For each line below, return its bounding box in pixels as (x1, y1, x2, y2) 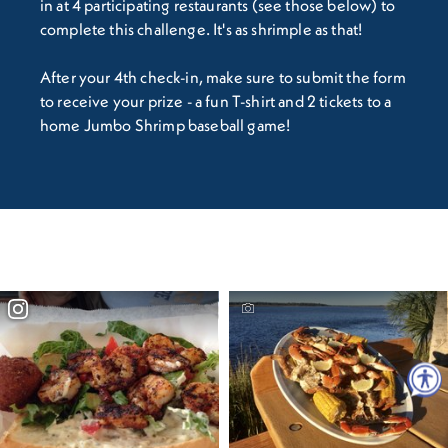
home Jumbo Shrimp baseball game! (40, 114, 291, 135)
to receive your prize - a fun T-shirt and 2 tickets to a (40, 90, 392, 111)
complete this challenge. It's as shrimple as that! (40, 18, 363, 39)
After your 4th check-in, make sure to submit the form (40, 66, 406, 87)
